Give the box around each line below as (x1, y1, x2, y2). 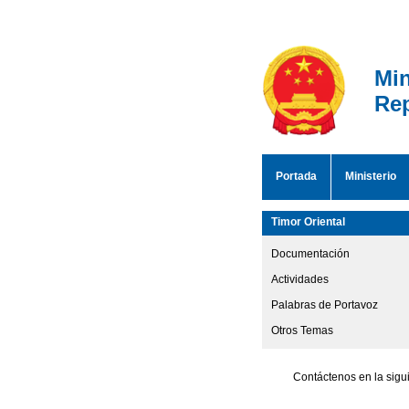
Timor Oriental (271, 215, 345, 228)
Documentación (271, 247, 350, 260)
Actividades (271, 273, 329, 286)
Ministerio (345, 170, 396, 183)
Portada (276, 170, 317, 183)
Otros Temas (271, 324, 333, 337)
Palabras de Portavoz (271, 299, 378, 311)
